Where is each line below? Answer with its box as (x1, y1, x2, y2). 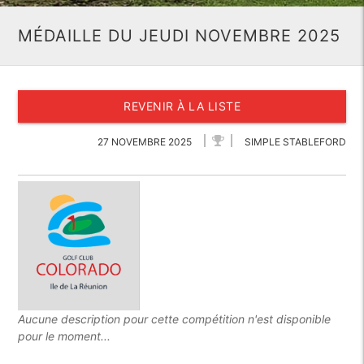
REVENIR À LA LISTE (123, 99, 240, 113)
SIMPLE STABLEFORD (241, 136, 346, 148)
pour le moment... (18, 329, 111, 343)
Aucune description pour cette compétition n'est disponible (18, 312, 331, 326)
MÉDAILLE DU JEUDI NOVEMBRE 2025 (18, 26, 341, 45)
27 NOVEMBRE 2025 (97, 136, 194, 148)
